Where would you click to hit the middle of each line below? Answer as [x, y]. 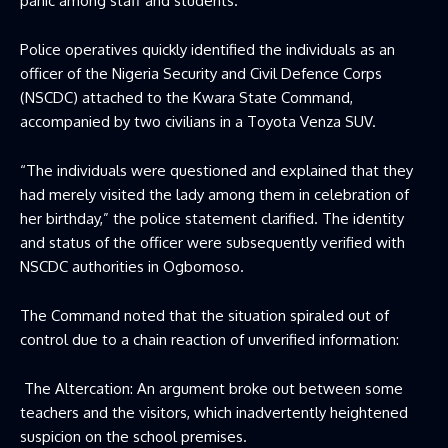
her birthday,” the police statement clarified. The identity [212, 218]
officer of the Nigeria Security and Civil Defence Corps [201, 73]
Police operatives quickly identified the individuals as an [207, 49]
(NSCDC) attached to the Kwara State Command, [186, 97]
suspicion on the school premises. [133, 436]
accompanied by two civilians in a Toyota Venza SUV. [198, 121]
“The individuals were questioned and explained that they [216, 170]
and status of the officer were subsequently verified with [212, 242]
